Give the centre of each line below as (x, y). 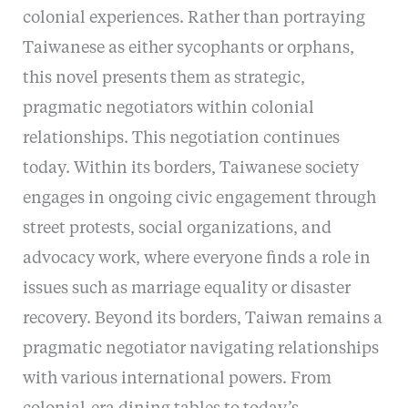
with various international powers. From (177, 379)
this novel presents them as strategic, (163, 79)
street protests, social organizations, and (177, 229)
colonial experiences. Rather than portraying (194, 19)
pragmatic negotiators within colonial (168, 109)
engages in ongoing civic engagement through (199, 199)
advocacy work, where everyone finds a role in (196, 259)
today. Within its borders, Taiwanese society (190, 169)
